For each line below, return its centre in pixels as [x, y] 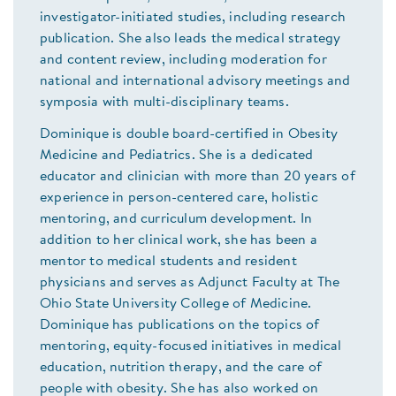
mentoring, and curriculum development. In [176, 220]
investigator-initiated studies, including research [193, 18]
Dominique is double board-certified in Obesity [189, 135]
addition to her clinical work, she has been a [179, 241]
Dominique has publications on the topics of [180, 326]
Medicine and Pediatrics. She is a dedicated [177, 156]
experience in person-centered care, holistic [179, 198]
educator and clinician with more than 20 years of [198, 177]
